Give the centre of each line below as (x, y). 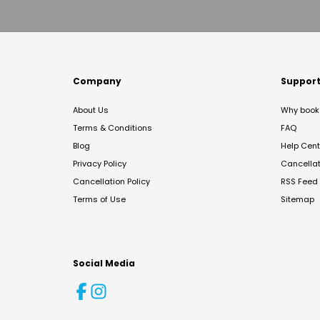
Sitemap (297, 199)
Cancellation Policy (111, 181)
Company (97, 81)
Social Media (104, 263)
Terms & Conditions (112, 128)
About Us (91, 110)
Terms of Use (99, 199)
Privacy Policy (100, 164)
